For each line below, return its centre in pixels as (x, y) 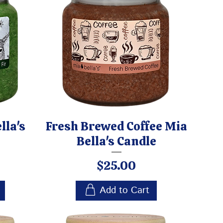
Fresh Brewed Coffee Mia (116, 126)
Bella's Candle (116, 141)
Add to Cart (124, 191)
